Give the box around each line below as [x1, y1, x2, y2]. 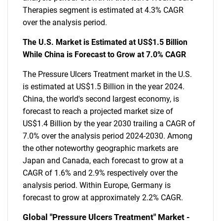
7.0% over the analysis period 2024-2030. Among [23, 131, 192, 141]
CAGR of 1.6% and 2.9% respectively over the [23, 168, 178, 178]
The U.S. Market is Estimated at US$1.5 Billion [23, 37, 187, 47]
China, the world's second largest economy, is [23, 94, 179, 104]
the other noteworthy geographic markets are [23, 144, 178, 153]
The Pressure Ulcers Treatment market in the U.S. [23, 70, 192, 79]
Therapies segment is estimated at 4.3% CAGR [23, 5, 184, 15]
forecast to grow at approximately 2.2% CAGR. [23, 193, 183, 202]
